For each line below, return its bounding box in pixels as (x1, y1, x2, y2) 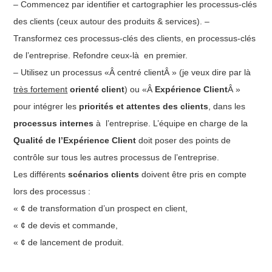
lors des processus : (13, 186, 91, 196)
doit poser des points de (136, 135, 231, 145)
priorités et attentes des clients (79, 101, 209, 111)
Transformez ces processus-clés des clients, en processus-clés (13, 33, 256, 43)
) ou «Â (124, 84, 155, 94)
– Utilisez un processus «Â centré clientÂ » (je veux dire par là (13, 67, 254, 77)
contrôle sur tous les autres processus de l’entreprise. (13, 152, 220, 162)
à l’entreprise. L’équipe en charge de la (93, 118, 248, 128)
